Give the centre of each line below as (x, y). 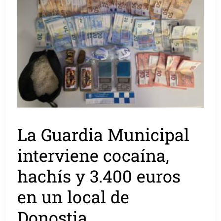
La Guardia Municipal (104, 135)
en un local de (74, 197)
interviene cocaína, (93, 155)
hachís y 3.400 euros (99, 176)
